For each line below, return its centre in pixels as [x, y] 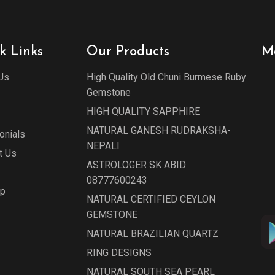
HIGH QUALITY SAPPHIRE [143, 111]
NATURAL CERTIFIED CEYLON [151, 199]
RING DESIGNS [119, 253]
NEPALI [103, 146]
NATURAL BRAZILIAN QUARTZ [153, 234]
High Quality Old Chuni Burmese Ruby [166, 77]
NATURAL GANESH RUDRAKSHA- [159, 130]
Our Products [128, 52]
